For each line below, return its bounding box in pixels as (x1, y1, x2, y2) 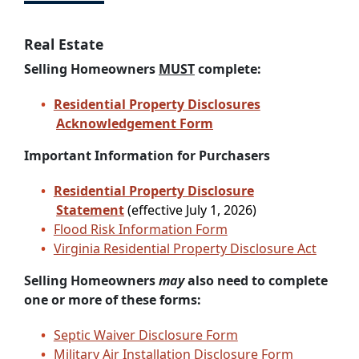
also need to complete (184, 271, 328, 289)
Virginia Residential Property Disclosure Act (53, 239, 317, 257)
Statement (56, 200, 124, 219)
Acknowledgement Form (56, 114, 213, 132)
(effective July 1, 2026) (127, 200, 260, 219)
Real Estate (24, 34, 103, 54)
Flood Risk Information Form (53, 220, 228, 238)
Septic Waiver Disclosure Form (53, 325, 238, 344)
